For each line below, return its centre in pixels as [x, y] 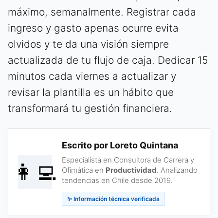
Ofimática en [84, 170]
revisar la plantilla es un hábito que [91, 92]
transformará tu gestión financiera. [90, 108]
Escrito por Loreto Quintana [120, 145]
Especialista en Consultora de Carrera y [128, 160]
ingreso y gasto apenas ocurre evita [93, 28]
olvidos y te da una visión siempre [88, 44]
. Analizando [177, 170]
